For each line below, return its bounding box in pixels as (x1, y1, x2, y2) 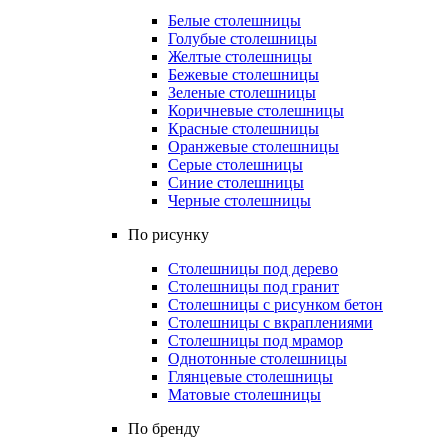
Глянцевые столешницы (168, 368, 333, 385)
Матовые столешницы (168, 386, 321, 403)
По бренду (128, 420, 200, 437)
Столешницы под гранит (168, 278, 339, 295)
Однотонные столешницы (168, 350, 347, 367)
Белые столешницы (168, 12, 301, 29)
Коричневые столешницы (168, 102, 344, 119)
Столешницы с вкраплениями (168, 314, 373, 331)
